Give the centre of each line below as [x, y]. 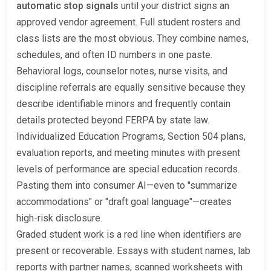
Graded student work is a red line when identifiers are [129, 234]
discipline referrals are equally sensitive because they [131, 87]
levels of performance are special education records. [128, 169]
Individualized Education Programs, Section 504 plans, [131, 136]
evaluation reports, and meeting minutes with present [128, 152]
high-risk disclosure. [59, 218]
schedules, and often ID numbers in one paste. [114, 54]
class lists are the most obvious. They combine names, [132, 38]
